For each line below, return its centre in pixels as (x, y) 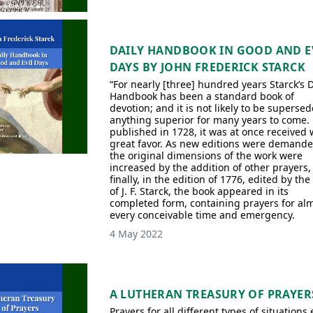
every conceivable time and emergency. (202, 215)
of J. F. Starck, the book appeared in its (199, 191)
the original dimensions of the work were (206, 155)
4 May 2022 (136, 234)
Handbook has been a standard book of (202, 96)
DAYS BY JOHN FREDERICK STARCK (208, 67)
